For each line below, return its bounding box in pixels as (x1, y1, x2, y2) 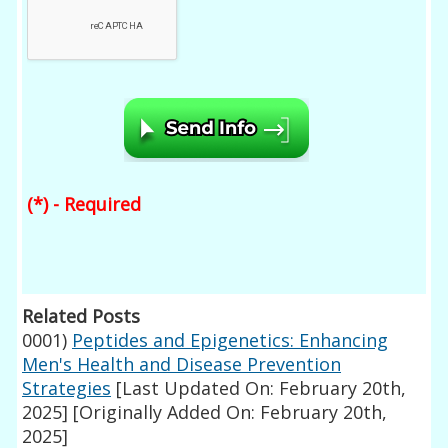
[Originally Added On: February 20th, (68, 400, 388, 425)
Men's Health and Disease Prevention (22, 352, 342, 377)
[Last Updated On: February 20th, (111, 376, 407, 401)
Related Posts (22, 304, 141, 329)
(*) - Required (27, 192, 142, 217)
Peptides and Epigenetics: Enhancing (72, 328, 389, 353)
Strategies (22, 376, 112, 401)
